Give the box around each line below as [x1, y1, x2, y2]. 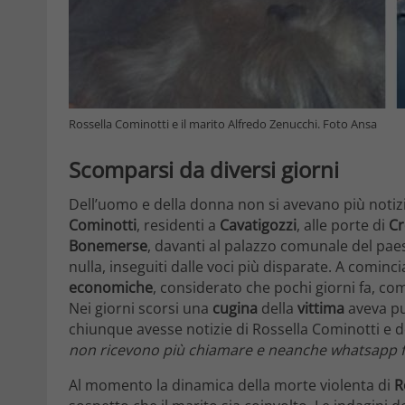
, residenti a [137, 214, 220, 235]
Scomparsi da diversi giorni [69, 155, 339, 185]
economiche [69, 277, 153, 297]
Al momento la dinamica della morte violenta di [69, 374, 394, 395]
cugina [212, 297, 258, 318]
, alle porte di [297, 214, 389, 235]
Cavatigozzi [220, 214, 297, 235]
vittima [297, 297, 344, 318]
